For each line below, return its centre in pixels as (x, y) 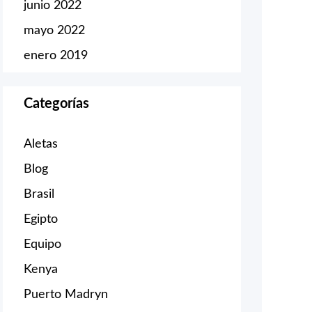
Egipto (41, 219)
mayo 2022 (54, 30)
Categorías (56, 103)
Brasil (39, 194)
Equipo (42, 244)
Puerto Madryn (66, 294)
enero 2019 (56, 55)
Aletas (41, 144)
